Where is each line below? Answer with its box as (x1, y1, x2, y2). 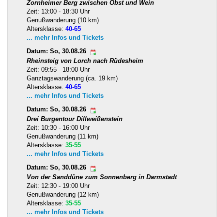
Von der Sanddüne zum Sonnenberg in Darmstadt (27, 173, 177, 181)
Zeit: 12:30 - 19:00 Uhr (27, 182, 90, 190)
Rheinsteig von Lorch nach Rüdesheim (27, 57, 143, 65)
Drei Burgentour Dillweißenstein (27, 115, 123, 123)
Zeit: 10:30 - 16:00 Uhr (27, 124, 90, 132)
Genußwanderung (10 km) (27, 16, 99, 24)
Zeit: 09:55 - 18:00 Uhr (27, 66, 90, 74)
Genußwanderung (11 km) (27, 133, 98, 140)
